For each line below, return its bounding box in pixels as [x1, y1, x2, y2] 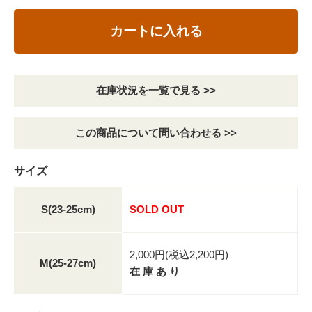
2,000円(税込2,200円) [130, 248, 228, 260]
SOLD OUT [130, 203, 184, 215]
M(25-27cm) [40, 256, 96, 269]
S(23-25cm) [40, 203, 95, 215]
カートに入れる [109, 23, 203, 38]
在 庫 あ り [130, 265, 180, 277]
